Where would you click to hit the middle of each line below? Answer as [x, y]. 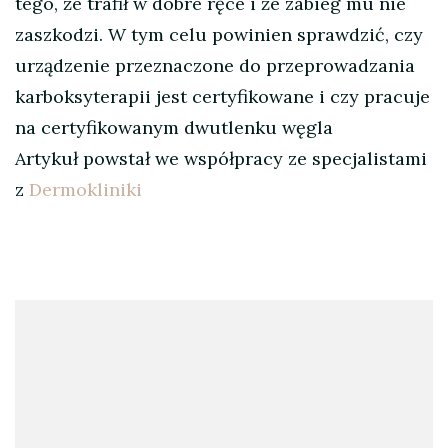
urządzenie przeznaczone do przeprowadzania [215, 66]
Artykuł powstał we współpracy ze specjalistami [221, 159]
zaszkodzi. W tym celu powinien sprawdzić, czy [219, 35]
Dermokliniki [85, 190]
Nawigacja [87, 322]
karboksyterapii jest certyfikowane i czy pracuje [222, 97]
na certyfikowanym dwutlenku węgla [174, 128]
